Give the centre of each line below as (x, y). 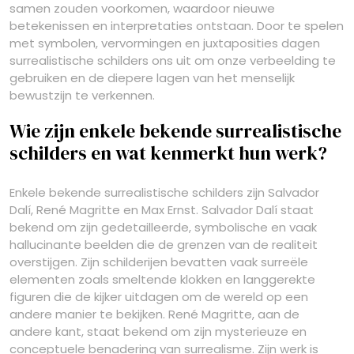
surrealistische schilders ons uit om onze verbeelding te (173, 60)
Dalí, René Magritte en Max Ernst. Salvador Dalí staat (162, 210)
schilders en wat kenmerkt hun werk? (168, 153)
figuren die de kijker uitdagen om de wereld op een (159, 297)
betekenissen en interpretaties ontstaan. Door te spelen (177, 26)
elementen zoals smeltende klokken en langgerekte (162, 279)
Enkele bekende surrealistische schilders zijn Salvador (164, 192)
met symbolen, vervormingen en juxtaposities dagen (165, 43)
